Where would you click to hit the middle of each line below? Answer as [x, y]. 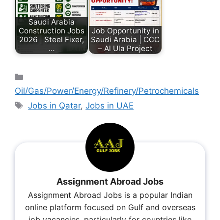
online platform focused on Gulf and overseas [110, 207]
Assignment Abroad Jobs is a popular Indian [110, 195]
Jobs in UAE [110, 106]
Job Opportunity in [125, 31]
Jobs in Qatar [55, 106]
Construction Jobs [52, 31]
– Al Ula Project [125, 49]
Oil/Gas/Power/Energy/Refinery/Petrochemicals [107, 91]
